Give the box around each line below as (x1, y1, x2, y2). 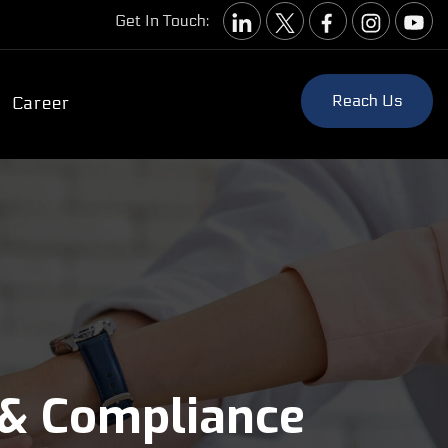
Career (11, 93, 70, 114)
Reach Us (331, 90, 403, 110)
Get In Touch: (115, 11, 209, 30)
